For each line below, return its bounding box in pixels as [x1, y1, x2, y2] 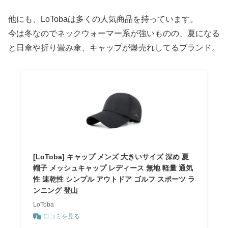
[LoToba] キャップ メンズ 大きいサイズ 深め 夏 [33, 153, 189, 161]
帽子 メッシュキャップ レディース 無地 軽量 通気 [33, 164, 193, 173]
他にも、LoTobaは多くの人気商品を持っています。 [8, 15, 198, 24]
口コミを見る [43, 213, 80, 220]
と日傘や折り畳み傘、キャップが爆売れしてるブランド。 [8, 43, 220, 52]
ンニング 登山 [33, 186, 78, 195]
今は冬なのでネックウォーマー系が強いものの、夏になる [8, 29, 220, 38]
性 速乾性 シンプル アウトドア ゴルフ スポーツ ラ [33, 175, 195, 184]
